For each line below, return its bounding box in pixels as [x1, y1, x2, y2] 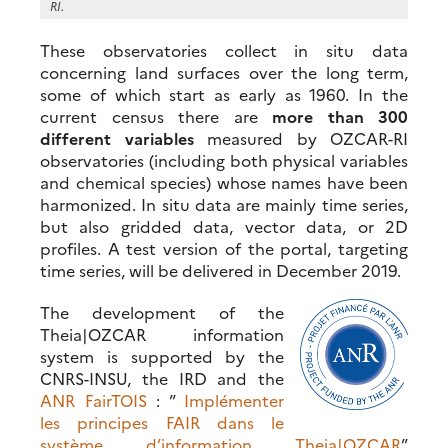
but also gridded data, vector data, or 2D [40, 214, 408, 237]
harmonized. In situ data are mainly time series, [40, 192, 408, 215]
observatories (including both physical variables [40, 148, 408, 171]
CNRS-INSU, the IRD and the [40, 366, 284, 389]
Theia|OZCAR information [40, 322, 284, 345]
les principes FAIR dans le [40, 410, 284, 433]
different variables [40, 126, 194, 149]
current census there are [40, 104, 272, 127]
